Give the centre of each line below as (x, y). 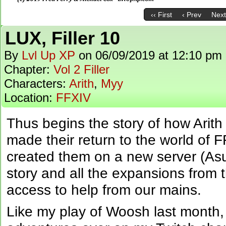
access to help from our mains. (104, 190)
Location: (30, 98)
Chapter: (29, 69)
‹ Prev (191, 15)
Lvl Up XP (48, 55)
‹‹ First (161, 15)
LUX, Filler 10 (63, 38)
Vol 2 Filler (81, 69)
